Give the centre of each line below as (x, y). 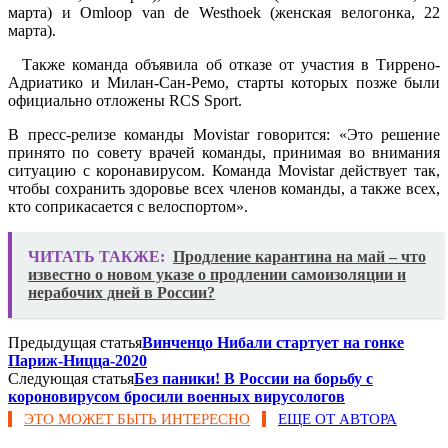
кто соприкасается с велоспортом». (128, 206)
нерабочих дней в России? (121, 292)
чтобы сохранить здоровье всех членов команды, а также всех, (224, 188)
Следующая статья (71, 378)
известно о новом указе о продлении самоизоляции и (217, 274)
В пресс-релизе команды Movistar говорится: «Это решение (224, 134)
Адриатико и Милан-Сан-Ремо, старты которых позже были (224, 82)
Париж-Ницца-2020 (77, 360)
